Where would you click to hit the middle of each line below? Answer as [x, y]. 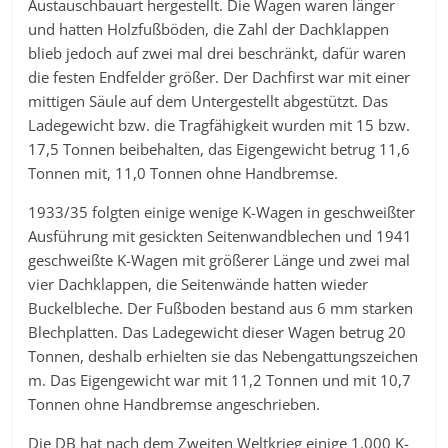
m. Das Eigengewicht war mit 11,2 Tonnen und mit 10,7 [220, 380]
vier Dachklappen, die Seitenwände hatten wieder [198, 284]
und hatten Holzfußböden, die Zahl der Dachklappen [209, 29]
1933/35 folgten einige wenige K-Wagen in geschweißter [222, 212]
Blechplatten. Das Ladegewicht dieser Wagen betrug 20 [217, 332]
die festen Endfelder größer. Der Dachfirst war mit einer [219, 77]
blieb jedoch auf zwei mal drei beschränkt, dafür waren [217, 53]
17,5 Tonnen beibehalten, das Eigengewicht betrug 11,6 [219, 149]
